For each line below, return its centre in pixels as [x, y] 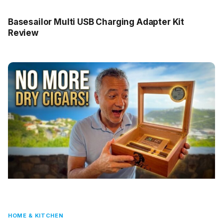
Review [23, 33]
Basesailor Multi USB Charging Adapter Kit [96, 22]
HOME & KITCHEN [36, 216]
